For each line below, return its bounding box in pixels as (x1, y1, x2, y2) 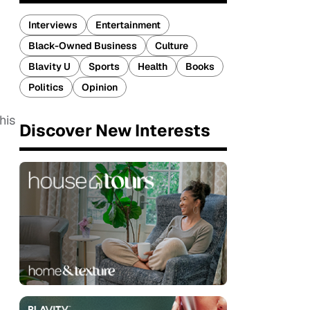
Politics (28, 81, 64, 93)
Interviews (28, 19, 77, 31)
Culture (155, 39, 188, 52)
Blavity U (28, 60, 71, 73)
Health (138, 60, 167, 73)
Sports (89, 60, 120, 73)
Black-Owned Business (28, 39, 137, 52)
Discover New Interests (19, 120, 210, 141)
